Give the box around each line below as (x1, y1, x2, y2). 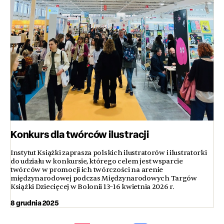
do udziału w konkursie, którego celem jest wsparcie (10, 157, 183, 166)
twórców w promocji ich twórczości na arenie (10, 165, 163, 174)
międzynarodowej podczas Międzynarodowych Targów (10, 174, 197, 183)
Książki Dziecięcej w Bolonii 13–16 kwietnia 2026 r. (10, 182, 175, 191)
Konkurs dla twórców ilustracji (10, 127, 149, 141)
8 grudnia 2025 (10, 198, 59, 208)
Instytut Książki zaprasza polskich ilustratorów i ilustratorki (10, 148, 207, 157)
